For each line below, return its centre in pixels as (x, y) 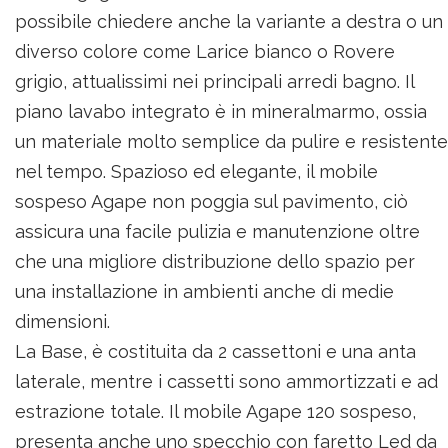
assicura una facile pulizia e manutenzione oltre (217, 231)
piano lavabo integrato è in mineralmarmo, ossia (221, 111)
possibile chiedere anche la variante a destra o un (229, 21)
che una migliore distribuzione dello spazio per (215, 261)
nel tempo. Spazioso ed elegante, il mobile (196, 171)
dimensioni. (62, 321)
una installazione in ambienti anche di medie (204, 291)
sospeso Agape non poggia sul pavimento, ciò (211, 201)
